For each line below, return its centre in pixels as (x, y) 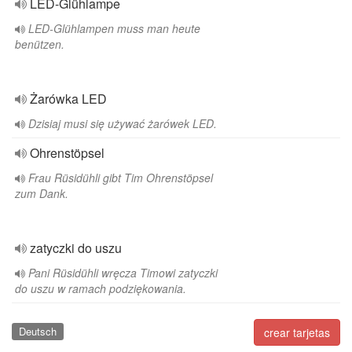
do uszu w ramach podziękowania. (101, 288)
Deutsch (37, 331)
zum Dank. (42, 193)
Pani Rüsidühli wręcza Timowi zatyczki (123, 273)
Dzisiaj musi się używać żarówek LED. (123, 123)
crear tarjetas (297, 332)
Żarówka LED (68, 99)
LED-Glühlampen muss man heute (114, 28)
